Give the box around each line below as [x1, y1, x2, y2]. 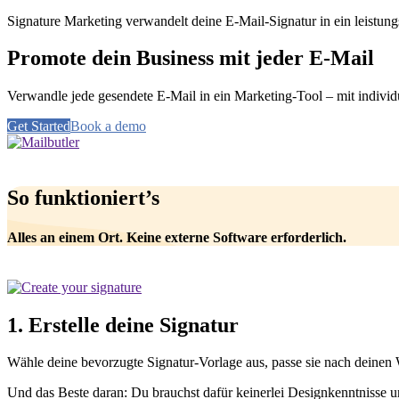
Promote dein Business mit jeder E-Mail [7, 46, 374, 70]
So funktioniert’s [7, 186, 159, 210]
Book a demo [70, 118, 146, 134]
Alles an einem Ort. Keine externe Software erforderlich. [7, 229, 346, 245]
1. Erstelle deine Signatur [7, 313, 239, 337]
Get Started [7, 118, 70, 134]
